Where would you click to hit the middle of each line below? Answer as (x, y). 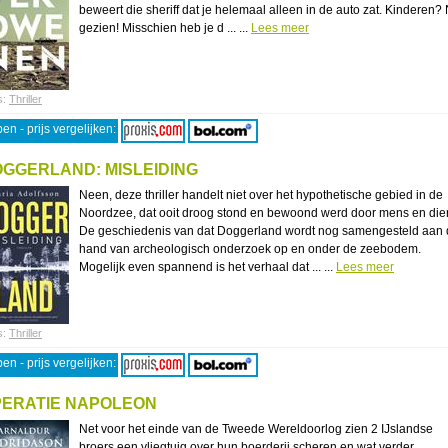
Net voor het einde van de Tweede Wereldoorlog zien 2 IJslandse (256, 429)
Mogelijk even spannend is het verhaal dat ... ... (207, 267)
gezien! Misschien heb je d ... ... (165, 28)
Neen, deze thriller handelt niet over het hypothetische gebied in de (261, 195)
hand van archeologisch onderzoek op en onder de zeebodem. (250, 249)
